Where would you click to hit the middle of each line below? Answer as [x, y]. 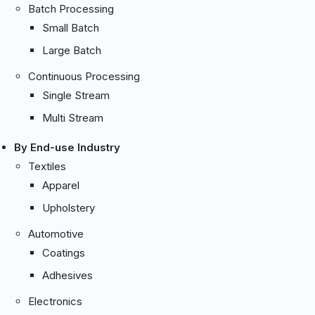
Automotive [56, 233]
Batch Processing [71, 8]
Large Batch [72, 50]
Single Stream [76, 95]
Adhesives [67, 275]
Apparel [61, 185]
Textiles [47, 166]
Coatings [64, 252]
